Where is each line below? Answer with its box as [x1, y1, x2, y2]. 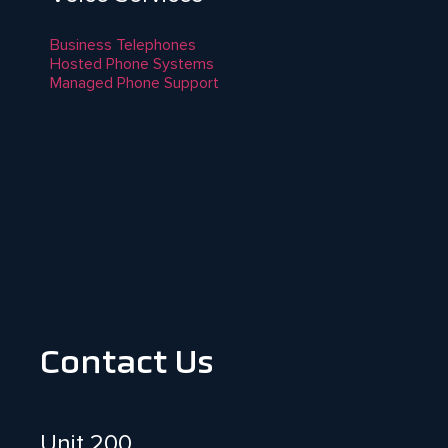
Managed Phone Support [50, 72, 219, 93]
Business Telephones [50, 34, 196, 55]
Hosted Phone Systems [50, 53, 214, 74]
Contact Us [40, 348, 214, 381]
